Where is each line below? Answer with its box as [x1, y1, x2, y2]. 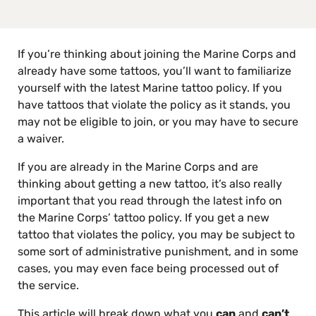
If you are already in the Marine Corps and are [18, 160, 258, 174]
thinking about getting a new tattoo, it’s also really [18, 177, 282, 190]
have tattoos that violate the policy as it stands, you [18, 98, 291, 111]
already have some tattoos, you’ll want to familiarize [18, 64, 291, 78]
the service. [18, 279, 79, 292]
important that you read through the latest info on [18, 194, 282, 207]
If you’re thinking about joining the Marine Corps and [18, 47, 296, 61]
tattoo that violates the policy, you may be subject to [18, 228, 295, 241]
